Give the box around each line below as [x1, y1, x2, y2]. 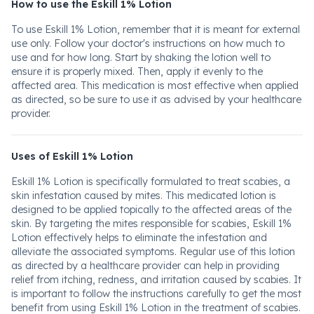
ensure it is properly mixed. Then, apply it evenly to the [11, 65, 263, 78]
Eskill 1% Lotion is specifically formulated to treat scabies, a [11, 175, 290, 188]
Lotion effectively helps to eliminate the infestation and [11, 231, 267, 244]
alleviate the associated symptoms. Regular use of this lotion [11, 245, 295, 258]
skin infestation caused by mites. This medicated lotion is [11, 189, 276, 202]
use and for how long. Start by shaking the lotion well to [11, 51, 271, 64]
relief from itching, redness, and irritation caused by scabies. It [11, 273, 301, 286]
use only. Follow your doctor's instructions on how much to [11, 37, 285, 50]
